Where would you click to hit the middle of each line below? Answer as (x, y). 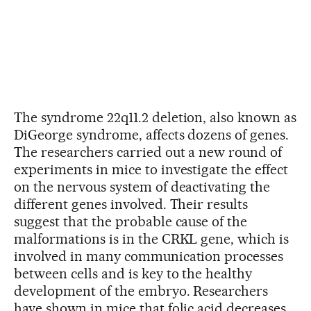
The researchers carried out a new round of (148, 152)
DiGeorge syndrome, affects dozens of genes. (152, 134)
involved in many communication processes (149, 256)
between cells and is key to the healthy (133, 273)
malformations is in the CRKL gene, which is (152, 238)
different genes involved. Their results (131, 204)
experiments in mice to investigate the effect (151, 169)
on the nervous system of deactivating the (142, 186)
